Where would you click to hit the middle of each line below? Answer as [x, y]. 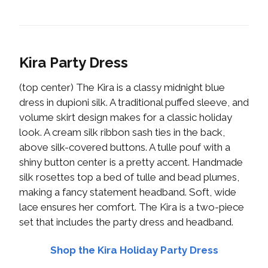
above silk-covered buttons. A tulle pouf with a [125, 147]
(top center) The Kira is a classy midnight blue [122, 88]
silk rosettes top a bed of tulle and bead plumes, [129, 177]
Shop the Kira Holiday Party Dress [134, 250]
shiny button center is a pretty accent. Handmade [131, 162]
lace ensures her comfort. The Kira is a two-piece [132, 207]
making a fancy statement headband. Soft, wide [128, 192]
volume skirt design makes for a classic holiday [126, 118]
